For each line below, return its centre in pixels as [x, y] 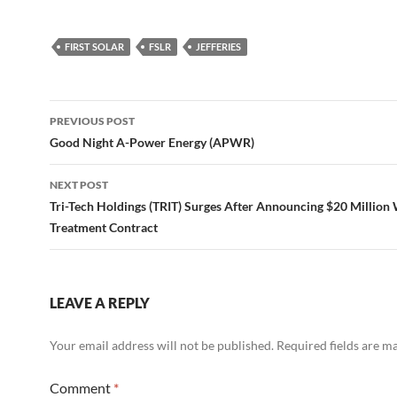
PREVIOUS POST [92, 121]
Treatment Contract [104, 227]
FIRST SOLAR [94, 47]
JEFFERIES [218, 47]
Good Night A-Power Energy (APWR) [152, 142]
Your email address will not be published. [162, 345]
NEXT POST [79, 185]
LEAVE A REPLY [100, 303]
